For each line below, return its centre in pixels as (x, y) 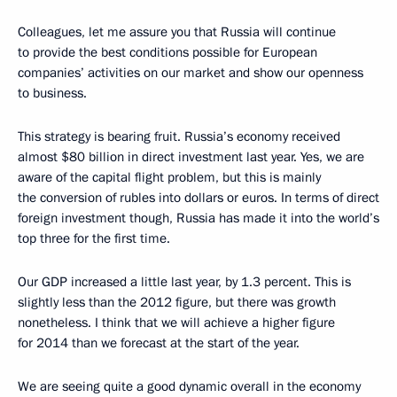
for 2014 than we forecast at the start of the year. (159, 343)
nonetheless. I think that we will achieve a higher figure (176, 323)
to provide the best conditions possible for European (167, 53)
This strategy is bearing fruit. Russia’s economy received (179, 137)
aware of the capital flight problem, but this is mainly (169, 178)
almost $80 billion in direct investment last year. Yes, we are (191, 157)
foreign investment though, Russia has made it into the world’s (198, 218)
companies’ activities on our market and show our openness (191, 73)
